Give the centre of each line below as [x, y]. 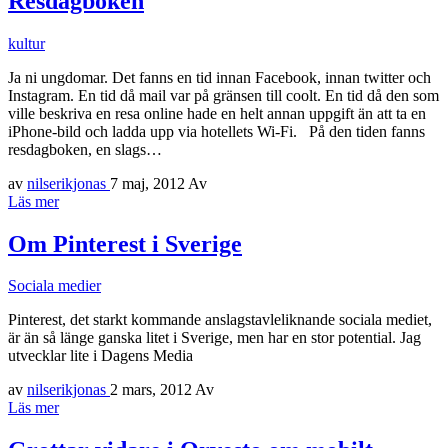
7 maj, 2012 [149, 183]
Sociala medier [54, 286]
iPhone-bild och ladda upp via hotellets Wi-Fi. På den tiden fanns [216, 131]
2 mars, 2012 [152, 390]
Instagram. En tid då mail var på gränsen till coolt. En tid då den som [223, 95]
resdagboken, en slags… [85, 149]
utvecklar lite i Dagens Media [100, 356]
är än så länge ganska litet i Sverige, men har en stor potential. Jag [214, 338]
